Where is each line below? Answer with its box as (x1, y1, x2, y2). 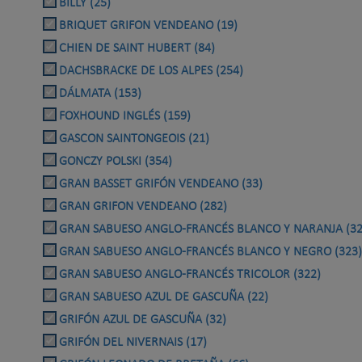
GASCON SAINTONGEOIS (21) (59, 133, 209, 146)
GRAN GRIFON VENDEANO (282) (59, 200, 227, 214)
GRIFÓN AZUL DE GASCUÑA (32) (59, 314, 226, 327)
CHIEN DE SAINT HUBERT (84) (59, 42, 215, 56)
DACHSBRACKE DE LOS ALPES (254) (59, 65, 243, 78)
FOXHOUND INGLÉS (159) (59, 110, 191, 124)
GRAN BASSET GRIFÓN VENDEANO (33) (59, 178, 263, 192)
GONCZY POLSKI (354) (59, 155, 172, 169)
